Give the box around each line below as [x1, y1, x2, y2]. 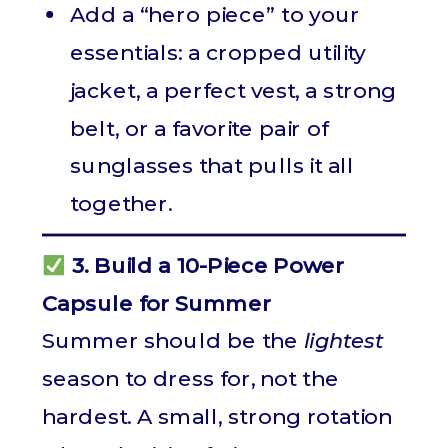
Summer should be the [42, 327, 304, 355]
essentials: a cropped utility [70, 39, 366, 66]
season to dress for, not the [42, 365, 339, 393]
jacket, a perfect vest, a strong [70, 77, 397, 104]
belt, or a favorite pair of [70, 114, 328, 142]
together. [70, 190, 173, 218]
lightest [303, 327, 384, 355]
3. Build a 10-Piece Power [65, 252, 345, 279]
